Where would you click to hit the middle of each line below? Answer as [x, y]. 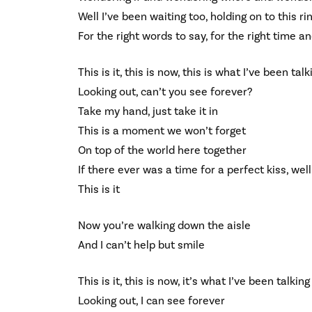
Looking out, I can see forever [151, 301]
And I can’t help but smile [141, 245]
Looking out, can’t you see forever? [165, 92]
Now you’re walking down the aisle [164, 225]
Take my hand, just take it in [148, 111]
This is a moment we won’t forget [162, 131]
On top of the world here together [162, 150]
